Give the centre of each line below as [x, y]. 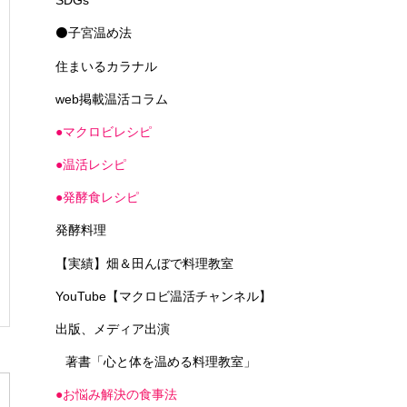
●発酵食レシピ [97, 198]
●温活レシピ [91, 165]
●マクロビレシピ [104, 131]
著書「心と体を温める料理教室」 [160, 362]
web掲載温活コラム [112, 99]
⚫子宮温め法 [94, 33]
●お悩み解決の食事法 [116, 395]
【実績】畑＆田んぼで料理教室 [144, 263]
